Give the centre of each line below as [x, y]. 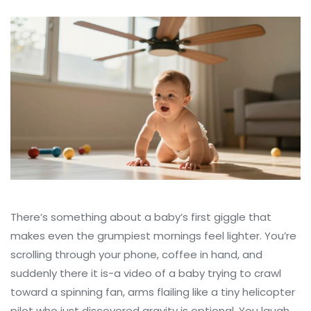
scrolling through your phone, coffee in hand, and [136, 255]
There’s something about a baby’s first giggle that [141, 217]
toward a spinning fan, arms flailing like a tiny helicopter [153, 292]
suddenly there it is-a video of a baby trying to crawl [146, 274]
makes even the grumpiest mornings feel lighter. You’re [153, 236]
